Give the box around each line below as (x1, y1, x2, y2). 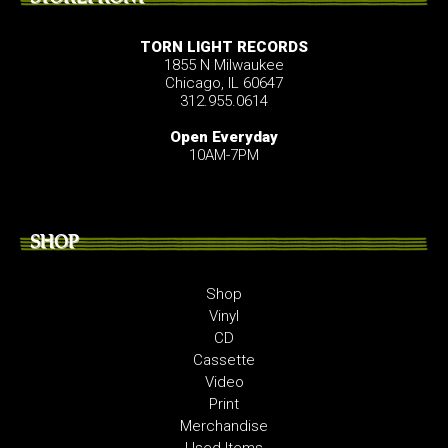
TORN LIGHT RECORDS (140, 38, 308, 57)
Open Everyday (170, 128, 278, 147)
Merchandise (180, 417, 268, 436)
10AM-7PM (189, 146, 259, 165)
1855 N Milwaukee (164, 56, 284, 75)
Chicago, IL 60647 (165, 74, 283, 93)
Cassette (193, 351, 255, 370)
